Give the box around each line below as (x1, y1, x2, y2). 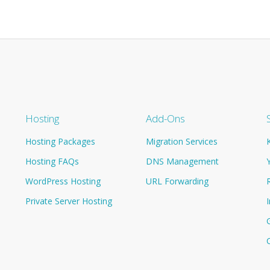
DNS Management (146, 155, 219, 167)
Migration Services (146, 135, 218, 147)
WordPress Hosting (25, 175, 101, 187)
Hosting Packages (25, 135, 95, 147)
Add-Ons (146, 111, 185, 125)
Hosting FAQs (25, 155, 79, 167)
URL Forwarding (146, 175, 209, 187)
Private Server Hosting (25, 195, 112, 207)
